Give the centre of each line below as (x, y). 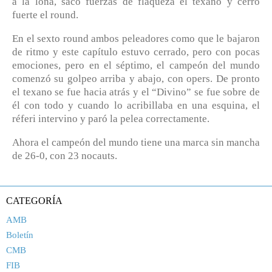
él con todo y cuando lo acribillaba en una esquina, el (136, 105)
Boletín (20, 235)
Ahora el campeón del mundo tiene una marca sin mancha (136, 143)
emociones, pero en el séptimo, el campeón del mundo (136, 65)
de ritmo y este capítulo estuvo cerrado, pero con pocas (136, 52)
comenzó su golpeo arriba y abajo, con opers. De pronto (136, 78)
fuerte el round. (45, 15)
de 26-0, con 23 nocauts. (65, 156)
